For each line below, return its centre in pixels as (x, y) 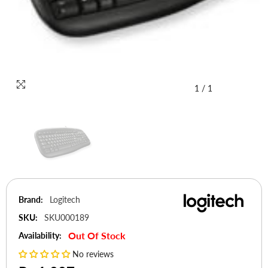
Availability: (40, 235)
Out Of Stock (97, 235)
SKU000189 (67, 217)
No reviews (93, 254)
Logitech (65, 199)
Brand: (31, 199)
